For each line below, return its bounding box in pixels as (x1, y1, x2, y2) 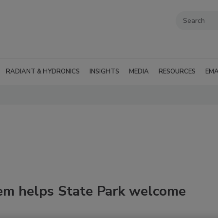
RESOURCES (159, 67, 196, 76)
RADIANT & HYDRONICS (6, 67, 80, 76)
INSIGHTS (90, 67, 119, 76)
